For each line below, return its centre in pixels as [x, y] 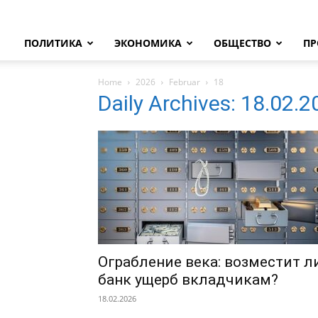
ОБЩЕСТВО [242, 43]
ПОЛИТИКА [53, 43]
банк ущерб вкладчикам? [188, 280]
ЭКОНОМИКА [148, 43]
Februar [185, 82]
